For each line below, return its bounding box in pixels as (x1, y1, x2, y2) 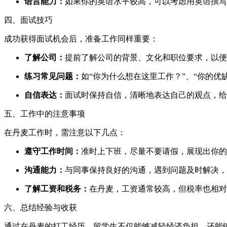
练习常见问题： (24, 71, 81, 81)
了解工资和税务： (24, 184, 89, 193)
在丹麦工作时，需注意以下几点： (4, 128, 126, 137)
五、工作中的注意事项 (4, 109, 85, 118)
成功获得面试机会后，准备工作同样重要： (4, 34, 158, 43)
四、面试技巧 (4, 15, 53, 24)
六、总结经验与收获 (4, 203, 77, 212)
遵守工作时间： (24, 146, 81, 156)
